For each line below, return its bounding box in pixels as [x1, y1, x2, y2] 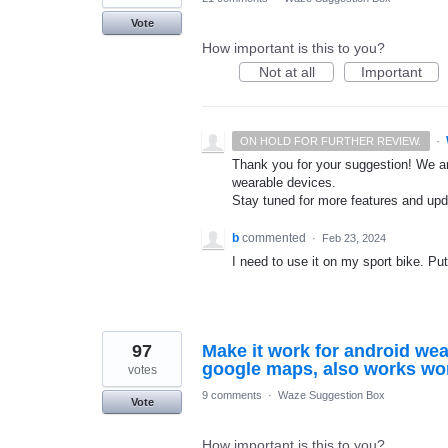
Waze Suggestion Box [278, 389, 385, 402]
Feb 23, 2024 [322, 232, 386, 245]
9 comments [202, 389, 262, 402]
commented [242, 231, 309, 246]
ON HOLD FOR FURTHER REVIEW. [240, 135, 422, 147]
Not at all [258, 64, 315, 80]
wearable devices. [232, 175, 336, 190]
